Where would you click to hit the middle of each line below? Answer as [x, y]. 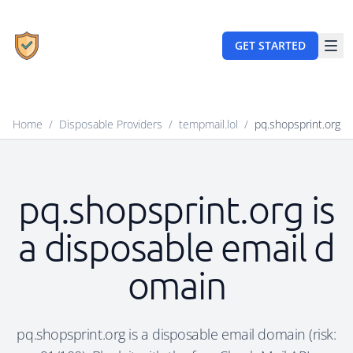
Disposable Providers [111, 124]
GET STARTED [270, 45]
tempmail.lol [208, 124]
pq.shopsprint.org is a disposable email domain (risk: [176, 334]
